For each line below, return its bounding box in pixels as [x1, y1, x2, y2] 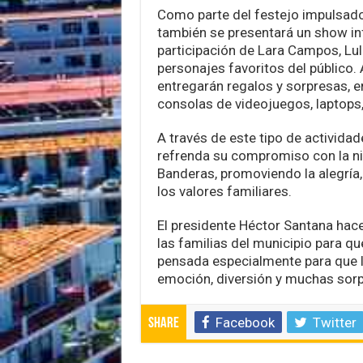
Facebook [215, 314, 275, 331]
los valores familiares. [156, 182, 292, 199]
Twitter [312, 314, 357, 331]
